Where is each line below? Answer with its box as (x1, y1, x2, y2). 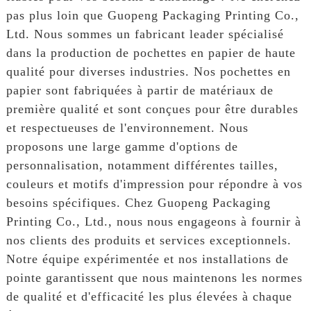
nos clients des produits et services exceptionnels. (6, 233, 292, 247)
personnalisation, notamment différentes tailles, (6, 158, 278, 172)
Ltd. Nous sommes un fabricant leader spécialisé (6, 26, 284, 41)
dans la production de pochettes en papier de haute (6, 45, 296, 60)
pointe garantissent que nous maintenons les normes (6, 270, 303, 285)
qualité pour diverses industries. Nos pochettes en (6, 64, 291, 78)
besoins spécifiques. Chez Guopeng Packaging (6, 195, 271, 210)
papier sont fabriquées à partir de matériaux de (6, 83, 274, 97)
